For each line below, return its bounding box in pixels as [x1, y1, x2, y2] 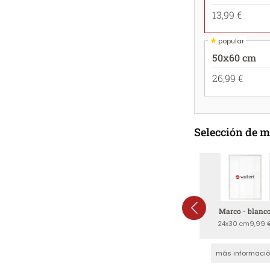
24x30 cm [217, 219, 250, 228]
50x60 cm [212, 51, 256, 64]
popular [218, 36, 244, 46]
